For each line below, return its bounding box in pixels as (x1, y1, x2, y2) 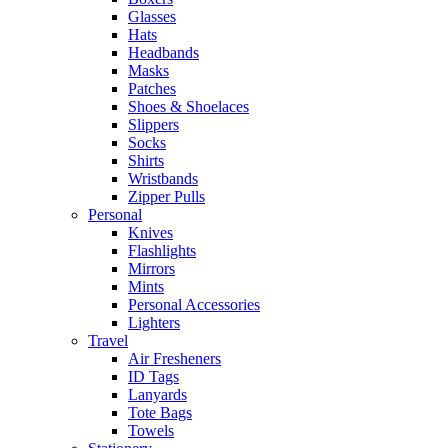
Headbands (128, 44, 199, 61)
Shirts (128, 152, 164, 169)
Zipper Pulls (128, 188, 205, 205)
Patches (128, 80, 176, 97)
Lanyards (128, 386, 187, 403)
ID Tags (128, 368, 179, 385)
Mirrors (128, 260, 175, 277)
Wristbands (128, 170, 198, 187)
